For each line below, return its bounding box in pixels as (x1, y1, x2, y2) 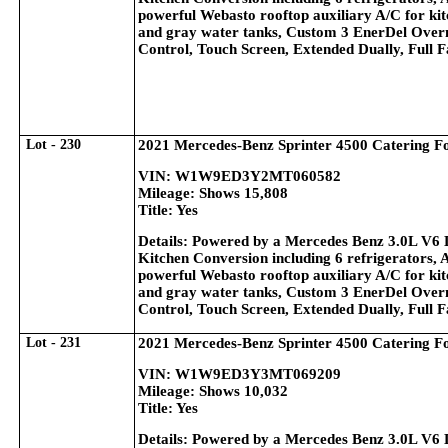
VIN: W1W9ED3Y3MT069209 (138, 366, 341, 382)
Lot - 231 (26, 335, 81, 350)
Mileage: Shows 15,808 (138, 185, 288, 201)
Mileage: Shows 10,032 (138, 383, 288, 399)
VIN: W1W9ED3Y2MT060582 (138, 168, 341, 184)
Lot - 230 (26, 137, 81, 152)
